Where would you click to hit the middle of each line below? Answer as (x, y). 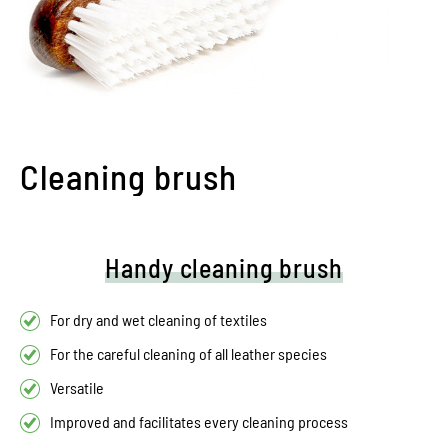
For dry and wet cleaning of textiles (158, 319)
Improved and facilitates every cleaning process (199, 421)
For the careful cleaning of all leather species (188, 353)
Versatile (77, 387)
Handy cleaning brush (224, 267)
